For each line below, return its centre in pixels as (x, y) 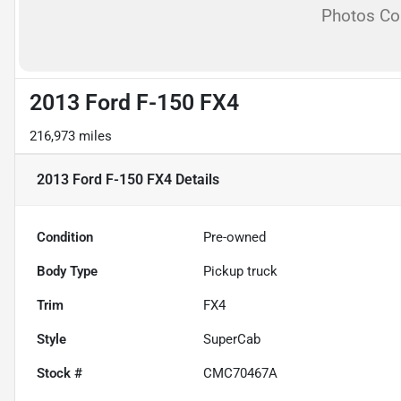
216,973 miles (71, 136)
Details (196, 179)
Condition (65, 237)
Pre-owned (235, 237)
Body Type (67, 271)
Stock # (60, 373)
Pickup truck (241, 271)
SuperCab (232, 339)
